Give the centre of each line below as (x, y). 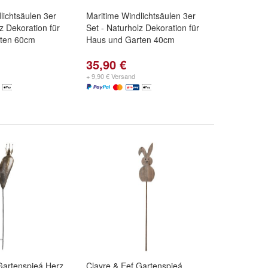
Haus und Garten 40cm (130, 39)
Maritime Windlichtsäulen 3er (141, 16)
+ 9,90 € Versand (111, 76)
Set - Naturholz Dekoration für (143, 28)
